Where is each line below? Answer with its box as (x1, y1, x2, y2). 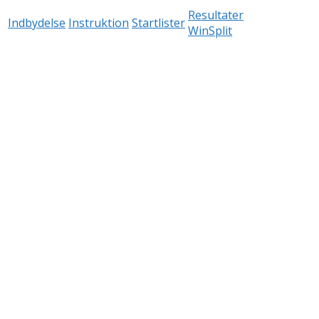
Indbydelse (8, 14, 66, 31)
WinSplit (188, 22, 232, 38)
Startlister (132, 14, 185, 31)
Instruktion (68, 14, 129, 31)
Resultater (188, 6, 244, 23)
